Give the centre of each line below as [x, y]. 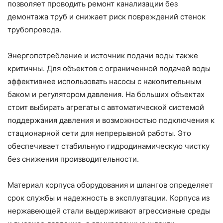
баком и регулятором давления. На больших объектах [106, 94]
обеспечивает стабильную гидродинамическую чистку [109, 146]
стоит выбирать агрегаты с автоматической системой [106, 107]
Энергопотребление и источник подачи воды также [103, 55]
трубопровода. [34, 29]
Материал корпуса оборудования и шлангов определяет [110, 185]
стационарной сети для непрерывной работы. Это [99, 133]
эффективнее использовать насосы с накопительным [104, 81]
